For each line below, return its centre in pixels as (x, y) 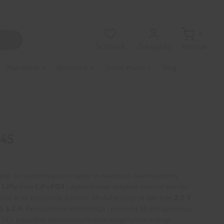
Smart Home (125, 68)
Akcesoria (72, 68)
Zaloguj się (155, 46)
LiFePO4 (50, 187)
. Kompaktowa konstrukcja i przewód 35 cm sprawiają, (107, 209)
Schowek (110, 46)
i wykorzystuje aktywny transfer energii (126, 187)
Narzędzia (23, 68)
